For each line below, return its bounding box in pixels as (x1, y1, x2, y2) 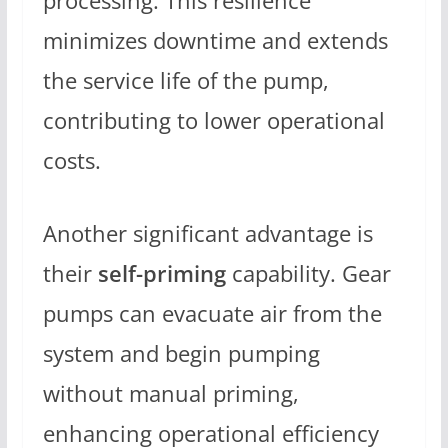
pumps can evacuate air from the (42, 298, 382, 330)
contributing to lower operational (42, 104, 385, 136)
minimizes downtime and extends (42, 24, 388, 56)
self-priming (97, 258, 226, 290)
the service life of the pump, (42, 64, 329, 96)
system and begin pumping (42, 338, 320, 370)
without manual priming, (42, 378, 299, 410)
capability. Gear (225, 258, 391, 290)
